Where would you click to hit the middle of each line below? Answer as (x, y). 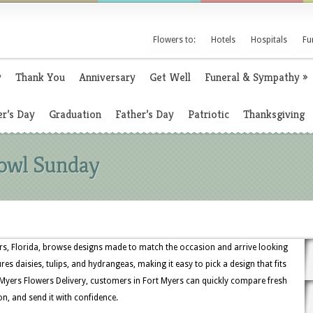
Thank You (40, 77)
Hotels (223, 40)
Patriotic (209, 114)
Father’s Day (145, 114)
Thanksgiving (274, 114)
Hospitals (269, 40)
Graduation (75, 114)
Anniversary (107, 77)
